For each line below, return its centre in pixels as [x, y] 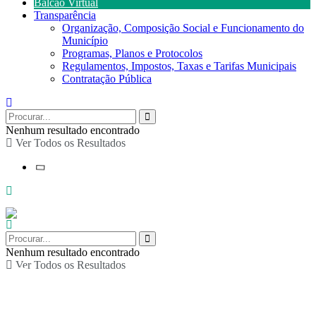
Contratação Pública [107, 79]
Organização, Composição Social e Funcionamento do [183, 28]
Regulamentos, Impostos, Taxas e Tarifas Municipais [179, 66]
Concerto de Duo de [137, 278]
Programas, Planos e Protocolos [132, 53]
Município [85, 41]
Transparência [65, 15]
